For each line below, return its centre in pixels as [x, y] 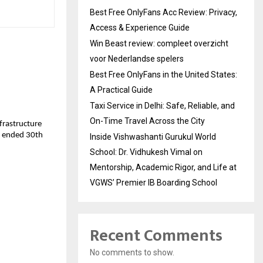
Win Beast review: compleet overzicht [159, 43]
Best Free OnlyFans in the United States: [163, 75]
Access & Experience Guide [140, 28]
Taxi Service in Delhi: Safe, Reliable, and [162, 106]
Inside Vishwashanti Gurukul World [153, 137]
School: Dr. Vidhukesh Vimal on [146, 152]
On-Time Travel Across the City [147, 121]
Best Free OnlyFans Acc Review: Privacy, [163, 12]
